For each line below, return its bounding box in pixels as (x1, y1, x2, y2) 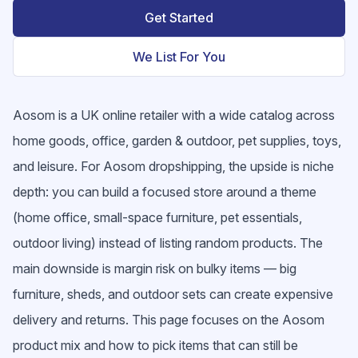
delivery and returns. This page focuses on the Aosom (13, 312, 324, 328)
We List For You (133, 49, 225, 65)
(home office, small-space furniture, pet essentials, (13, 209, 302, 225)
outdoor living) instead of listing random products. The (13, 235, 323, 251)
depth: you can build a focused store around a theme (13, 184, 316, 200)
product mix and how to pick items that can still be (13, 337, 298, 353)
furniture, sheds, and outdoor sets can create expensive (13, 286, 333, 302)
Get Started (145, 10, 213, 26)
